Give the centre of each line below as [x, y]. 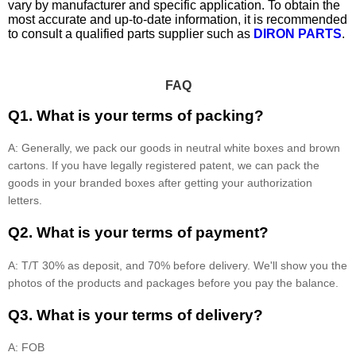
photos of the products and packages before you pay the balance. [173, 282]
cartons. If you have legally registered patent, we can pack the [164, 166]
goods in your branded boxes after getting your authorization [160, 183]
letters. [25, 201]
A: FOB [26, 348]
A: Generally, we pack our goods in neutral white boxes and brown [174, 148]
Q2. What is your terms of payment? [138, 233]
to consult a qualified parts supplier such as [131, 34]
